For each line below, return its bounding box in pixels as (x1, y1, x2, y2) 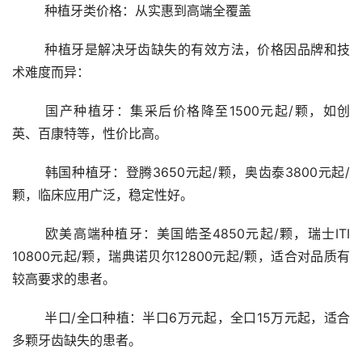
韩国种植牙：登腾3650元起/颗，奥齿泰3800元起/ (12, 164, 45, 181)
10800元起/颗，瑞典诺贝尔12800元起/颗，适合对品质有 (12, 248, 350, 265)
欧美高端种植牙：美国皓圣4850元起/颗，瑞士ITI (12, 225, 46, 242)
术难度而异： (12, 64, 90, 81)
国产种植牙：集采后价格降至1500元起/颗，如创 (12, 103, 46, 120)
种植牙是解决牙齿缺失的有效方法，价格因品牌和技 (12, 41, 45, 58)
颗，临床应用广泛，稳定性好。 (12, 187, 193, 204)
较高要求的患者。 (12, 271, 116, 288)
